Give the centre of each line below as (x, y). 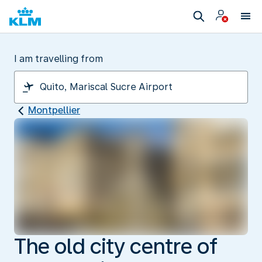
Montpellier (54, 110)
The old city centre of (116, 246)
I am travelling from (58, 59)
